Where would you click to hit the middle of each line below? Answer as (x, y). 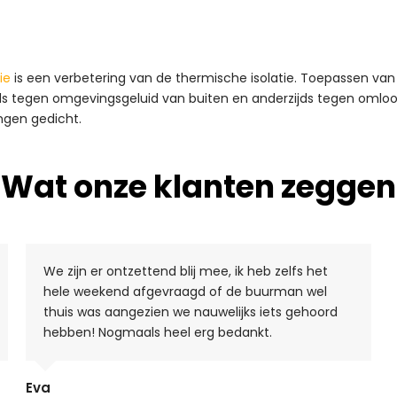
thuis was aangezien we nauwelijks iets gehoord (191, 311)
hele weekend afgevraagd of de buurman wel (186, 291)
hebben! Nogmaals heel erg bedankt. (158, 332)
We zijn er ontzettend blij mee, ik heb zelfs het (186, 271)
